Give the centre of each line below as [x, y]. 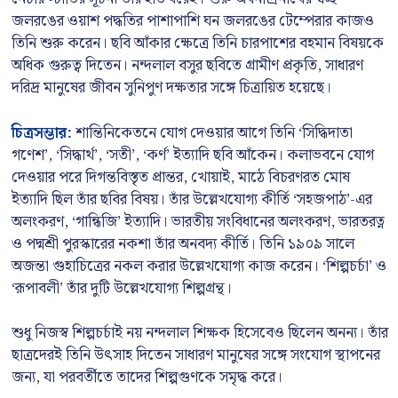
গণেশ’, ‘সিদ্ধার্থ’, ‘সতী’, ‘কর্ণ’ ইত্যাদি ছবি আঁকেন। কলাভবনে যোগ [193, 155]
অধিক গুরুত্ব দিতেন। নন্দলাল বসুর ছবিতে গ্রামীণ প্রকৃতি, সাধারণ [187, 66]
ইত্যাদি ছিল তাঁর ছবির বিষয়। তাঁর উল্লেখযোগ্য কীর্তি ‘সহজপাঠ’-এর [192, 199]
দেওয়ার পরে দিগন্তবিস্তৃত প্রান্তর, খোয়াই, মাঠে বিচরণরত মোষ [181, 177]
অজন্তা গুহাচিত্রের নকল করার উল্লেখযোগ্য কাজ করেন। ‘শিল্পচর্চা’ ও [199, 266]
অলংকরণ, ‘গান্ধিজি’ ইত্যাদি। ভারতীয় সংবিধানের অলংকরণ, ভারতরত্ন [198, 222]
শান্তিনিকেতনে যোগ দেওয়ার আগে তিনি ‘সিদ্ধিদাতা [212, 133]
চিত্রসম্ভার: [42, 133]
